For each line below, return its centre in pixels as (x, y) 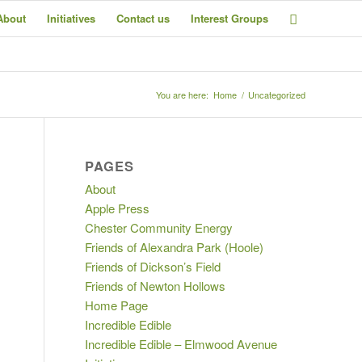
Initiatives (71, 18)
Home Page (117, 305)
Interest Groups (229, 18)
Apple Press (118, 208)
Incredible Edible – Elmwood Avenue (181, 344)
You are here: (182, 95)
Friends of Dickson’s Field (153, 266)
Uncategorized (277, 95)
